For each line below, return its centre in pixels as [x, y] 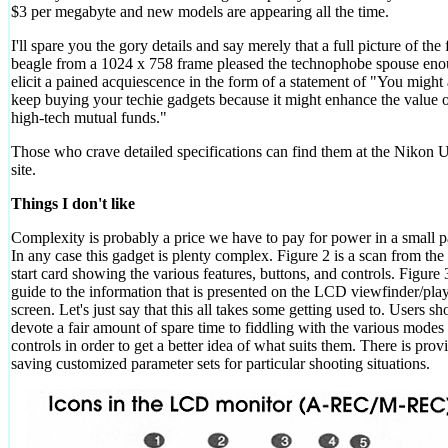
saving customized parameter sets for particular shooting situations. [220, 363]
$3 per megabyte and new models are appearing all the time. [200, 11]
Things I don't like [73, 203]
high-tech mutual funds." [89, 117]
